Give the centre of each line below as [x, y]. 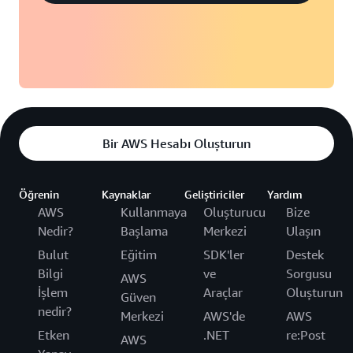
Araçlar [223, 292]
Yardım [285, 194]
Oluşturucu [234, 212]
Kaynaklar [126, 194]
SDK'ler [224, 254]
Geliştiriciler [214, 194]
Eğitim [139, 254]
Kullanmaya [154, 212]
